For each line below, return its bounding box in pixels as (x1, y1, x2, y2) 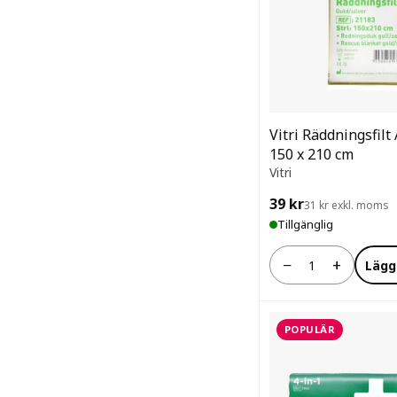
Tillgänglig (277, 216, 333, 232)
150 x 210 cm (269, 144, 354, 164)
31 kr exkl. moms (304, 198, 389, 213)
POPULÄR (284, 323, 336, 336)
